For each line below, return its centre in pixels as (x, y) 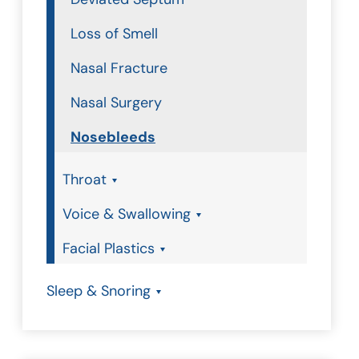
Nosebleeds (113, 137)
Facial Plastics (109, 248)
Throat (85, 179)
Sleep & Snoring (99, 291)
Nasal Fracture (119, 68)
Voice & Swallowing (127, 214)
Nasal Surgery (116, 103)
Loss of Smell (114, 34)
